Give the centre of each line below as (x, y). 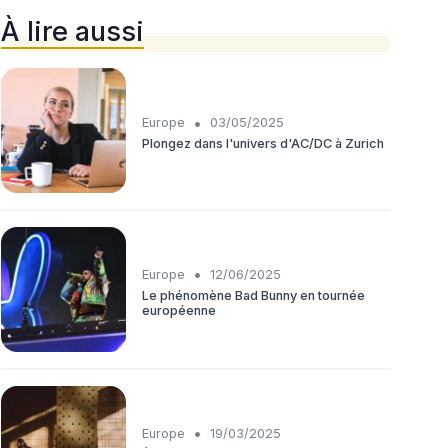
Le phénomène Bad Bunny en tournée (253, 295)
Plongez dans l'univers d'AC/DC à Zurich (263, 144)
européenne (179, 310)
